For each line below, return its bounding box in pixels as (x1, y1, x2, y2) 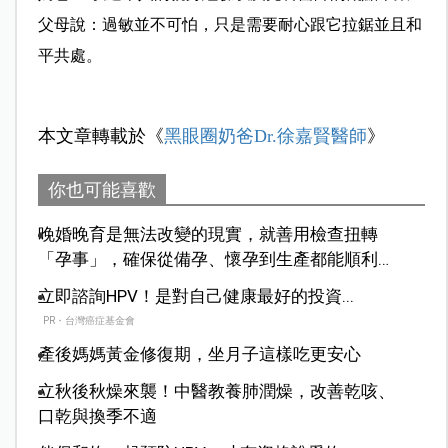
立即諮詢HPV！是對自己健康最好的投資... (37, 285, 354, 306)
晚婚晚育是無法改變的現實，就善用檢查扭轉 (37, 223, 378, 244)
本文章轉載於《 (37, 125, 164, 146)
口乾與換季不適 (37, 405, 157, 426)
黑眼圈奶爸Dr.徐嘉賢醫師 (163, 125, 367, 146)
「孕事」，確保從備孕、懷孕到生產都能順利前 (37, 248, 395, 269)
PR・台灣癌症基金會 (42, 314, 135, 326)
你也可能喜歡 (47, 178, 156, 200)
